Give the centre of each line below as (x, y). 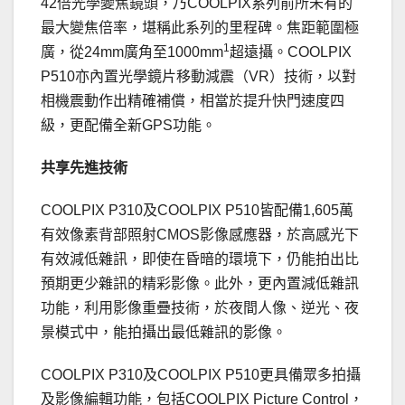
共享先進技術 (84, 168)
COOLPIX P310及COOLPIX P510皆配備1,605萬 (197, 211)
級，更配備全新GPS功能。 (128, 126)
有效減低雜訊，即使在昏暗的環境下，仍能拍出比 (200, 259)
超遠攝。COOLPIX (291, 52)
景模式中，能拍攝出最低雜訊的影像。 (164, 333)
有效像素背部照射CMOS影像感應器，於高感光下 (200, 235)
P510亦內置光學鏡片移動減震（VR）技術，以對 (198, 77)
